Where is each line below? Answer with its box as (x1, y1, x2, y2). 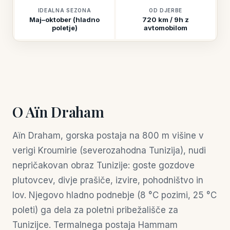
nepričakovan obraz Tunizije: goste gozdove (12, 160, 195, 170)
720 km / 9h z (142, 15, 189, 24)
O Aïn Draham (12, 102, 104, 121)
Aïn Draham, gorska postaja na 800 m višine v (12, 130, 204, 141)
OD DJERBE (148, 7, 183, 13)
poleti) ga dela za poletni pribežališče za (12, 205, 178, 215)
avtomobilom (144, 24, 187, 32)
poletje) (51, 24, 78, 32)
